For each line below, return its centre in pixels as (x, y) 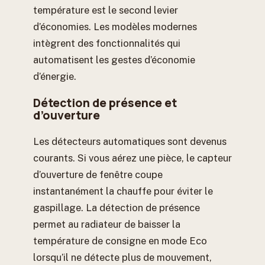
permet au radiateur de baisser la (107, 224)
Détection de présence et (105, 102)
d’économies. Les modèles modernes (115, 27)
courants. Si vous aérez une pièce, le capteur (132, 158)
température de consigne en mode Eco (120, 240)
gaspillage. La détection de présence (117, 207)
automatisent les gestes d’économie (114, 60)
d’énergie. (55, 77)
